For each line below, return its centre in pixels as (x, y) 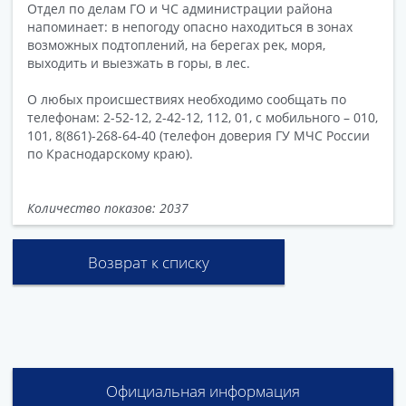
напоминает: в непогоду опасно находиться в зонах (190, 27)
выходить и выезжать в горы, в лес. (139, 63)
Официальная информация (203, 391)
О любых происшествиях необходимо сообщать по (187, 100)
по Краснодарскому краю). (110, 154)
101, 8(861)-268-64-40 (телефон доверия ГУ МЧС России (198, 136)
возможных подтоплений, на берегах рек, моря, (176, 45)
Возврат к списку (149, 263)
